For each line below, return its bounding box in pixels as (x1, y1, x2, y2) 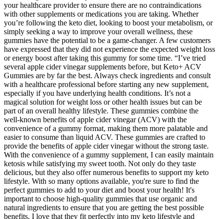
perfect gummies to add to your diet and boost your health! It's (4, 186, 195, 195)
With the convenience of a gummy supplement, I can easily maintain (4, 151, 214, 159)
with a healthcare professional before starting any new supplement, (4, 80, 209, 89)
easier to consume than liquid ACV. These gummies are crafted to (4, 133, 205, 142)
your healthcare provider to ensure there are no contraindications (4, 1, 201, 10)
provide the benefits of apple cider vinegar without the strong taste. (4, 142, 209, 151)
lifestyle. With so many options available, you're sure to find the (4, 177, 199, 186)
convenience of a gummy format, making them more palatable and (4, 124, 208, 133)
